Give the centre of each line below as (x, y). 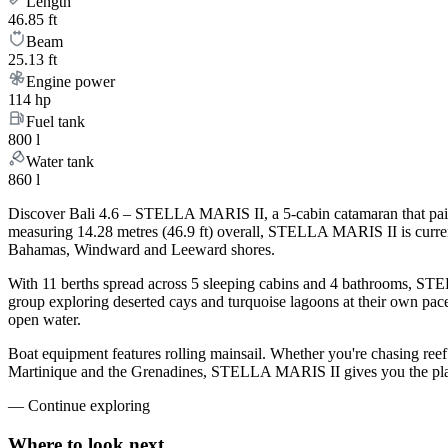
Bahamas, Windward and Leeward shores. (141, 250)
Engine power (70, 82)
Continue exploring (89, 406)
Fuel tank (55, 122)
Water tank (60, 162)
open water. (44, 320)
